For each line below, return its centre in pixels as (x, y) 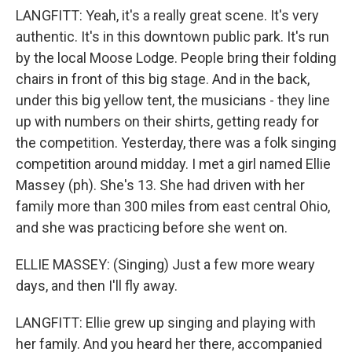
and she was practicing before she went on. (152, 227)
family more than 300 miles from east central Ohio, (173, 206)
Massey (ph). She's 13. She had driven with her (160, 185)
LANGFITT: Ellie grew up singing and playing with (166, 322)
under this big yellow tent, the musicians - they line (173, 100)
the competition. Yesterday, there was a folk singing (176, 142)
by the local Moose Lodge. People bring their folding (176, 57)
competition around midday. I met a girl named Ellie (173, 163)
